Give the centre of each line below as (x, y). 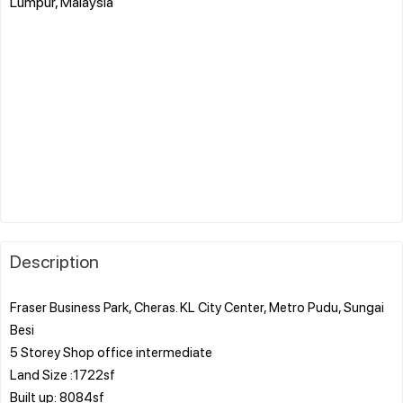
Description (54, 260)
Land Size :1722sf (63, 374)
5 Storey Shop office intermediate (111, 351)
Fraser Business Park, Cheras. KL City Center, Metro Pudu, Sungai (197, 306)
